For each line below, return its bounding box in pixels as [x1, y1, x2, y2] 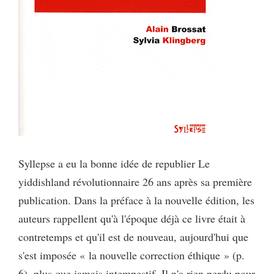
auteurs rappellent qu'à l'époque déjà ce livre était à [18, 211, 245, 226]
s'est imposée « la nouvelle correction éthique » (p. [18, 248, 245, 263]
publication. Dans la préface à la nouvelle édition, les [18, 193, 254, 208]
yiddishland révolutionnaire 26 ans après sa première [18, 174, 252, 190]
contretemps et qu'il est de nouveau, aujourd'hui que [18, 229, 248, 245]
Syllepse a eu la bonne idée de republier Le [18, 156, 210, 171]
